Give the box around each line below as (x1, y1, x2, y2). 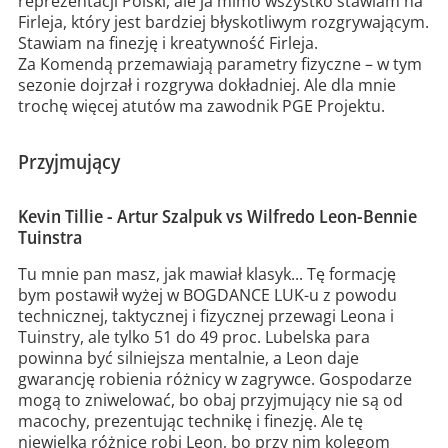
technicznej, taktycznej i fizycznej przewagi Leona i (17, 305, 398, 328)
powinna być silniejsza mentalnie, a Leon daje (17, 347, 359, 370)
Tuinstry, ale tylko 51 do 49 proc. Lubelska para (17, 326, 370, 349)
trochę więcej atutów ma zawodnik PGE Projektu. (17, 95, 385, 118)
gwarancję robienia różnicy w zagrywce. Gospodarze (17, 368, 412, 391)
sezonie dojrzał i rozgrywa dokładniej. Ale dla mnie (17, 74, 396, 97)
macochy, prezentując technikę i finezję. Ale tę (17, 410, 363, 433)
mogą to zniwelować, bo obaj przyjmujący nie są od (17, 389, 403, 412)
